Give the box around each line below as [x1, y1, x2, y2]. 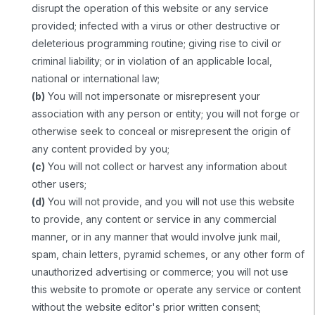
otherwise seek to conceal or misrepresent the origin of [32, 124, 290, 137]
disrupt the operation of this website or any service [32, 1, 269, 14]
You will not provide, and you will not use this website [45, 195, 295, 207]
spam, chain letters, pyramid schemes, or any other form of [32, 247, 304, 260]
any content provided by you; [32, 142, 169, 155]
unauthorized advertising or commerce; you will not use [32, 265, 288, 278]
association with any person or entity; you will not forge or [32, 107, 300, 120]
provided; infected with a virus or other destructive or [32, 19, 280, 32]
